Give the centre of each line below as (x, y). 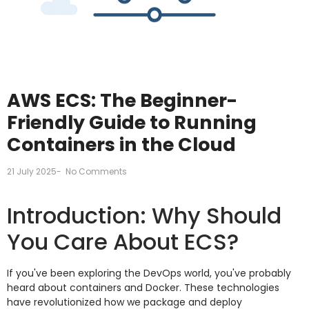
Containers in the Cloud (121, 145)
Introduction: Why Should (144, 215)
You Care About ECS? (123, 241)
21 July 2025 (32, 172)
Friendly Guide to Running (132, 123)
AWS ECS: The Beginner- (122, 101)
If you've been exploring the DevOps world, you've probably (149, 273)
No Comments (95, 172)
